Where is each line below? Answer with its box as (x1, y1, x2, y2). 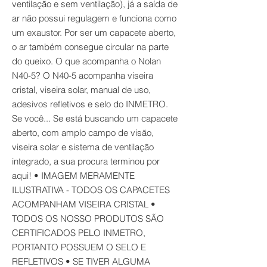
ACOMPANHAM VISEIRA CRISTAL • (12, 198, 156, 210)
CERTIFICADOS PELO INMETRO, (12, 227, 145, 238)
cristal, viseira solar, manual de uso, (12, 84, 151, 95)
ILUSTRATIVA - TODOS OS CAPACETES (12, 184, 170, 195)
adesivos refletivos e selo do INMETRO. (12, 98, 168, 110)
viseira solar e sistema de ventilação (12, 141, 154, 153)
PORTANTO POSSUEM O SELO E (12, 241, 146, 253)
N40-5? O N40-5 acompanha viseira (12, 70, 153, 81)
